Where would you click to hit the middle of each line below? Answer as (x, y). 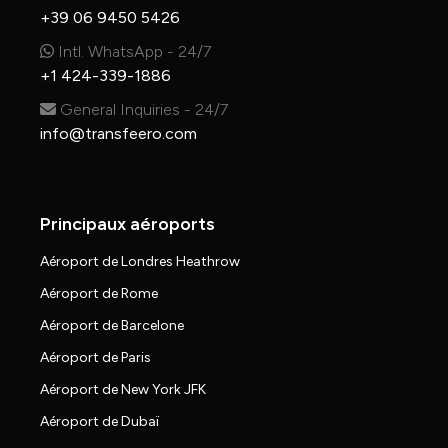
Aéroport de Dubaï (99, 422)
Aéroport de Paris (95, 358)
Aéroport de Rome (99, 294)
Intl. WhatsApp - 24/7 (132, 52)
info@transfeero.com (118, 134)
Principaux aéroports (127, 224)
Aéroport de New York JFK (123, 390)
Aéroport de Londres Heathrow (140, 262)
